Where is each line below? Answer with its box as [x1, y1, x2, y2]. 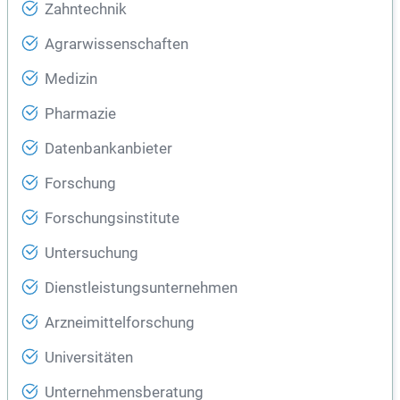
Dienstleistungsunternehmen [45, 279, 237, 296]
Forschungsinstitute [45, 210, 179, 227]
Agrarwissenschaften [45, 36, 188, 53]
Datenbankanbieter [45, 140, 172, 157]
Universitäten [45, 349, 133, 366]
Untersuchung [45, 245, 138, 262]
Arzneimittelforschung [45, 314, 195, 331]
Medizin [45, 71, 97, 87]
